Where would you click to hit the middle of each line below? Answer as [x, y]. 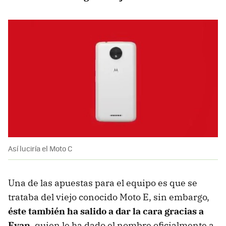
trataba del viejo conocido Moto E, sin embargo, [109, 197]
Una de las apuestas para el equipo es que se [103, 183]
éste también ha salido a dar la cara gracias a [106, 211]
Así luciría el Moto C [40, 149]
